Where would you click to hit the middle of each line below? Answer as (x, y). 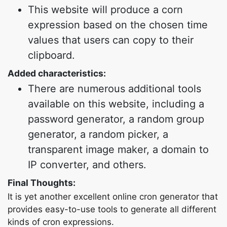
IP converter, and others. (87, 165)
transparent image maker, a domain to (118, 149)
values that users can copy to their (111, 40)
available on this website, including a (116, 104)
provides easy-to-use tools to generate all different (112, 209)
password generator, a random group (116, 119)
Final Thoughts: (42, 183)
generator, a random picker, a (98, 134)
